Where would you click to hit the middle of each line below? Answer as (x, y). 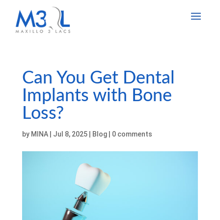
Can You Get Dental (98, 78)
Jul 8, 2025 (70, 134)
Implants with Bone (97, 96)
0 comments (132, 134)
